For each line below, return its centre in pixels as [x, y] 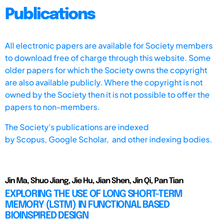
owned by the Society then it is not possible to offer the [107, 94]
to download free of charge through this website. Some [108, 57]
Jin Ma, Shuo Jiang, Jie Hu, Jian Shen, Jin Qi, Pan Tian [94, 181]
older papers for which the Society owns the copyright [106, 70]
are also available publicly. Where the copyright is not [104, 82]
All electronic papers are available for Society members [109, 45]
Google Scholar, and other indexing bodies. [130, 139]
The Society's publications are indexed [77, 127]
